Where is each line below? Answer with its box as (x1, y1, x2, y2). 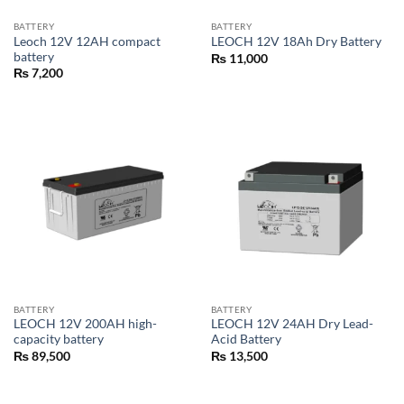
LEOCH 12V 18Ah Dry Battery (210, 34, 381, 50)
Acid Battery (210, 332, 281, 347)
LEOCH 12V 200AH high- (13, 317, 157, 332)
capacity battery (13, 332, 104, 347)
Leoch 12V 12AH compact (13, 33, 161, 49)
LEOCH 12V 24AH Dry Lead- (210, 317, 373, 332)
